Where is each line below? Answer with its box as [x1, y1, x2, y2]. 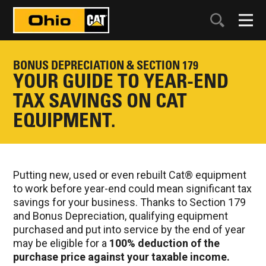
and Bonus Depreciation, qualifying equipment [13, 209, 229, 222]
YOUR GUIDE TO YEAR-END [13, 68, 229, 93]
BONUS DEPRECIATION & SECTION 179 [13, 58, 199, 72]
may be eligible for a [13, 236, 110, 249]
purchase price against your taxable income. [13, 250, 230, 263]
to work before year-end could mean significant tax [13, 182, 252, 195]
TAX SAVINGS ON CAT [13, 88, 188, 112]
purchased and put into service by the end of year [13, 223, 246, 236]
